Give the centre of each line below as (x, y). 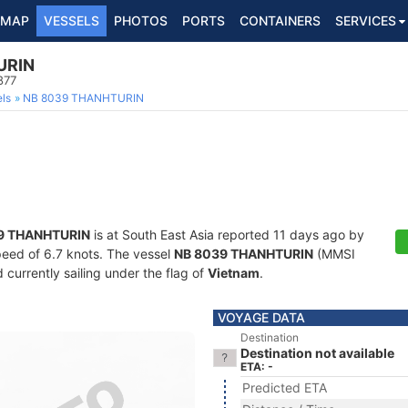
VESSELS (71, 20)
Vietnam (234, 273)
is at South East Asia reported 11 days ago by (227, 235)
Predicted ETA (285, 388)
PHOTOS (141, 20)
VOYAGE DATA (261, 317)
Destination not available (317, 353)
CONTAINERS (280, 20)
